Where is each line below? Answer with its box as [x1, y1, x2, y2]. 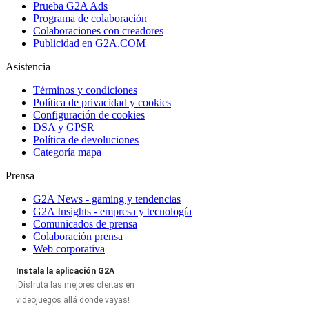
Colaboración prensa [33, 230, 123, 242]
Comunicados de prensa [33, 217, 137, 230]
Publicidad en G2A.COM [33, 37, 146, 49]
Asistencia [6, 60, 50, 72]
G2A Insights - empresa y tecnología [33, 205, 192, 217]
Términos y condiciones [33, 83, 137, 96]
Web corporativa [33, 242, 105, 255]
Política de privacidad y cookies [33, 96, 171, 108]
